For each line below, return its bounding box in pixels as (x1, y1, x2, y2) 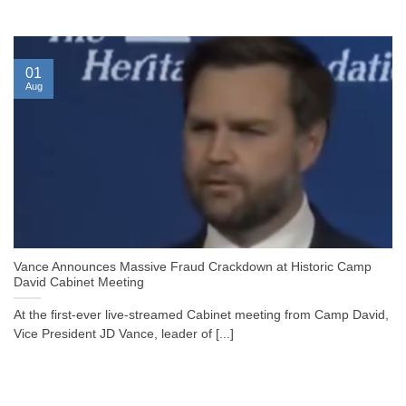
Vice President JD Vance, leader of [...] (14, 327, 234, 342)
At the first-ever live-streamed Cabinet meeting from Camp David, (14, 308, 389, 323)
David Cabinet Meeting (14, 275, 144, 290)
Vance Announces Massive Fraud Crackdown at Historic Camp (14, 260, 372, 275)
